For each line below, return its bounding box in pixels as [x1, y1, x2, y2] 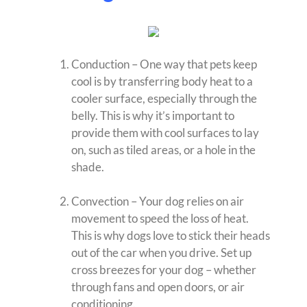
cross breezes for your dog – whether [71, 262, 256, 278]
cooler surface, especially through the [71, 91, 257, 106]
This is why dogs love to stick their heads [71, 228, 270, 243]
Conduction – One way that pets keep [71, 57, 257, 72]
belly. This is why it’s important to [71, 108, 234, 123]
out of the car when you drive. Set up [71, 245, 251, 260]
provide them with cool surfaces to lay [71, 125, 259, 140]
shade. [71, 160, 104, 175]
